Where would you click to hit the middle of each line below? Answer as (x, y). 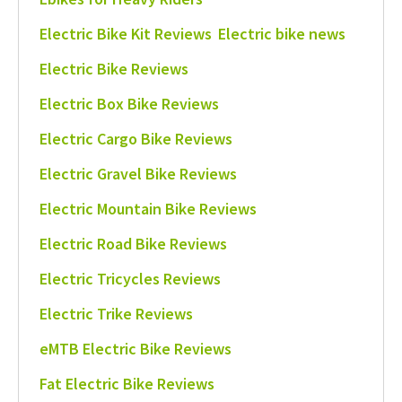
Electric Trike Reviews (116, 313)
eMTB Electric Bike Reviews (135, 348)
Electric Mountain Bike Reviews (148, 208)
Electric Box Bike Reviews (129, 103)
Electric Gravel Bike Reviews (138, 173)
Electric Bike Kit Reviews (125, 33)
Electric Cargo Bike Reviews (135, 138)
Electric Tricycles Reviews (130, 278)
